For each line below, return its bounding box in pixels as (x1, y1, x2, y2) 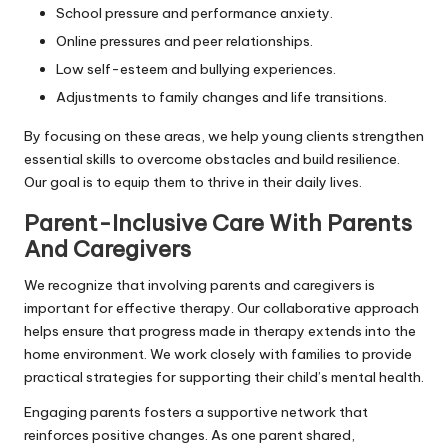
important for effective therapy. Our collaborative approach (24, 298, 419, 317)
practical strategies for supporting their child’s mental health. (24, 367, 424, 386)
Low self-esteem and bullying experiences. (56, 59, 336, 78)
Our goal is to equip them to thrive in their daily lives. (24, 172, 362, 191)
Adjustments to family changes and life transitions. (56, 87, 387, 106)
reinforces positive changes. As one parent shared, (24, 425, 355, 444)
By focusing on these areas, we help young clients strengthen (24, 126, 424, 145)
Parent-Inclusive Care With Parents (24, 208, 412, 237)
